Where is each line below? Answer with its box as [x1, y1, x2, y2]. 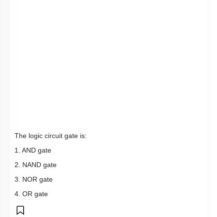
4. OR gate [15, 190, 48, 198]
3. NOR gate [15, 175, 53, 184]
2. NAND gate [15, 161, 57, 169]
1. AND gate [15, 146, 51, 155]
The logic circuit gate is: [15, 132, 87, 140]
